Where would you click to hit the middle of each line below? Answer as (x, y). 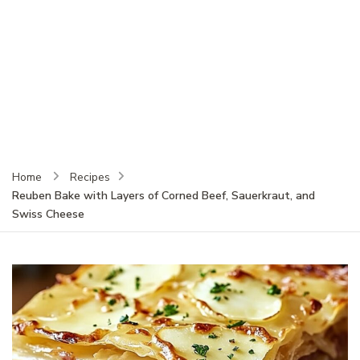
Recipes (90, 177)
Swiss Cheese (48, 214)
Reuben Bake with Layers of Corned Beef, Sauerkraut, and (164, 195)
